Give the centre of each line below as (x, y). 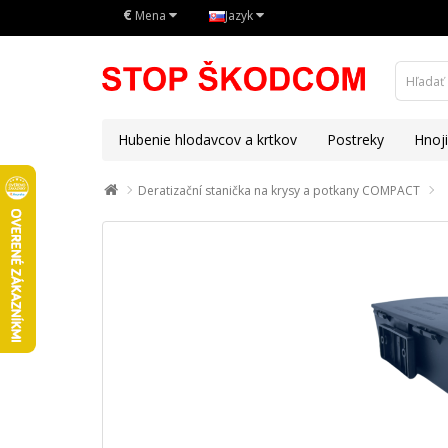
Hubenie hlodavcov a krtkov (207, 139)
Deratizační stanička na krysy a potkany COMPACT (279, 190)
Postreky (355, 139)
